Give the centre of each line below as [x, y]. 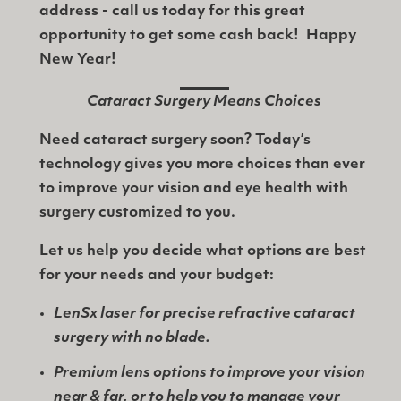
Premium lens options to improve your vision [209, 374]
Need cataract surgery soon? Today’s [175, 141]
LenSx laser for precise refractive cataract [205, 315]
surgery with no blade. [132, 339]
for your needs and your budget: [157, 276]
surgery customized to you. [137, 213]
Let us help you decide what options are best [203, 252]
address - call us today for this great [172, 12]
